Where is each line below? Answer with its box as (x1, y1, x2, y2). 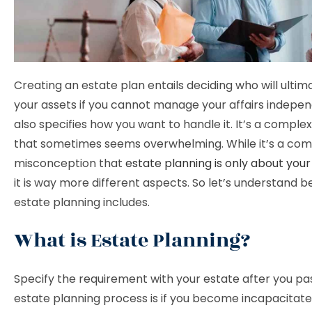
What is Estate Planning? (14, 226, 255, 256)
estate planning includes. (14, 194, 150, 210)
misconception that (14, 155, 125, 171)
